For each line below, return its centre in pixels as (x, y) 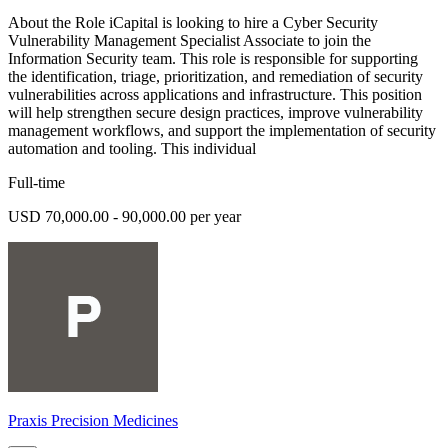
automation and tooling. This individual (132, 148)
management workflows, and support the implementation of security (222, 130)
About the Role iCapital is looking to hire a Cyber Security (193, 22)
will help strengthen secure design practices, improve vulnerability (215, 112)
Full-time (36, 182)
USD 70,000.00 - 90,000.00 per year (124, 216)
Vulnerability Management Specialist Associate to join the (189, 40)
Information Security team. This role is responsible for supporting (213, 58)
